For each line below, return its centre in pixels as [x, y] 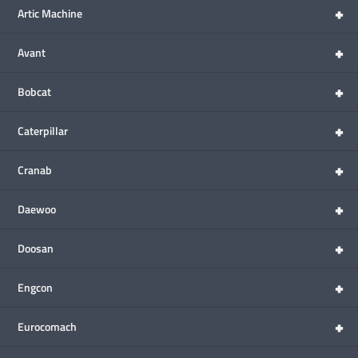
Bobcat [34, 92]
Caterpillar [43, 131]
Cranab [35, 170]
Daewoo [37, 209]
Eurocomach [47, 327]
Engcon [35, 288]
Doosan [36, 249]
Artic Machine [50, 14]
